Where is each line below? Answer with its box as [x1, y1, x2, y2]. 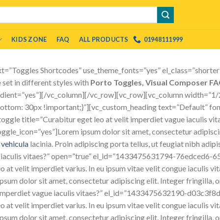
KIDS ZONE [11, 35, 47, 43]
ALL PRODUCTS [79, 35, 129, 43]
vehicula [1, 139, 28, 148]
